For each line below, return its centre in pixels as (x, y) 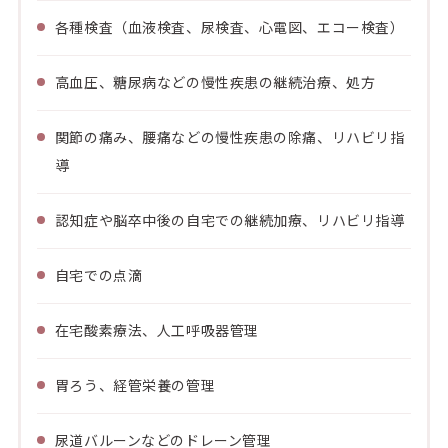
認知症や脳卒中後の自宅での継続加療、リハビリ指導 (229, 220)
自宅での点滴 (98, 275)
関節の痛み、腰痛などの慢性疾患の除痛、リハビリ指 (229, 137)
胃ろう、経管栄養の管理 (135, 385)
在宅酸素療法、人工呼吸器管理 (156, 330)
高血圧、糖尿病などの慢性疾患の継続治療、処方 (215, 82)
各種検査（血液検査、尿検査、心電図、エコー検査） (229, 27)
